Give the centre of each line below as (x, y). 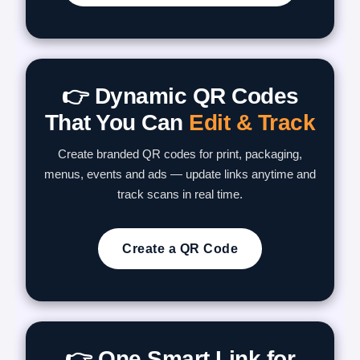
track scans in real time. (180, 194)
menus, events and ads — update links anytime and (180, 174)
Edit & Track (252, 123)
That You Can (117, 123)
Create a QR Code (180, 249)
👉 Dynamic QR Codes (180, 96)
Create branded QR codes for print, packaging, (180, 154)
